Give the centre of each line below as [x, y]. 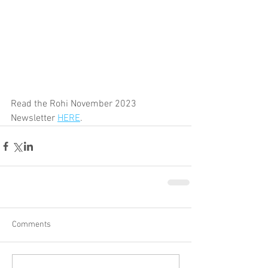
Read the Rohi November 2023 [75, 104]
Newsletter [34, 118]
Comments [31, 225]
